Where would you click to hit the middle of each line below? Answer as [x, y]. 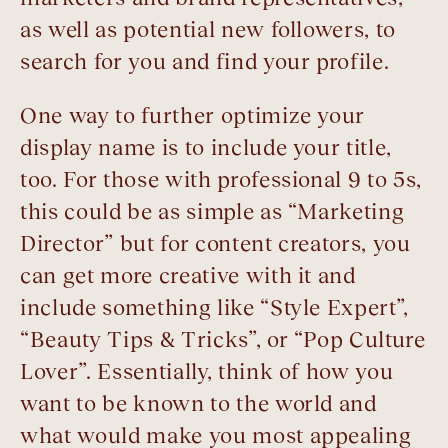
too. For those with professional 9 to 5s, [221, 180]
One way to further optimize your [193, 116]
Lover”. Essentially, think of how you [207, 372]
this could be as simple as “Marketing [212, 212]
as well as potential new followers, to [208, 30]
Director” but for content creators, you [215, 244]
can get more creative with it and [188, 276]
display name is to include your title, [206, 148]
